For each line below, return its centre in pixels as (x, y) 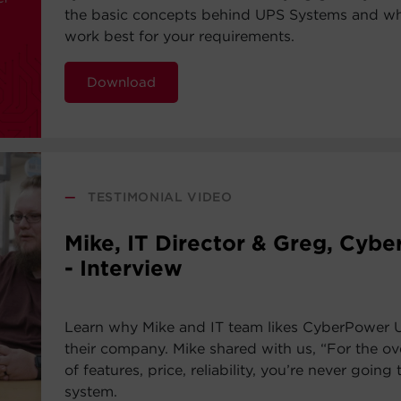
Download (122, 82)
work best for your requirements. (180, 36)
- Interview (124, 268)
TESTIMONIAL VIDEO (160, 197)
